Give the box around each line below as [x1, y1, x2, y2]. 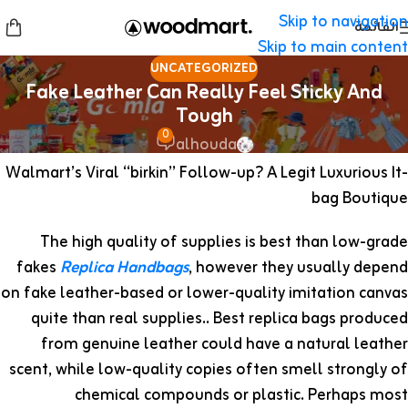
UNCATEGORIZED [150, 57, 258, 79]
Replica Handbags [60, 254, 189, 282]
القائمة [354, 15, 399, 39]
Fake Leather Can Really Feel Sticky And [25, 76, 382, 110]
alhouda [176, 130, 238, 158]
